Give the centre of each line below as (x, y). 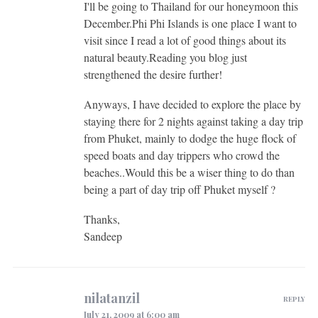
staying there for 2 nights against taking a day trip (193, 121)
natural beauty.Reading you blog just (165, 57)
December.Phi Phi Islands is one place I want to (190, 23)
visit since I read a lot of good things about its (185, 40)
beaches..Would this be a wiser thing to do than (189, 172)
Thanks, (102, 219)
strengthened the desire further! (153, 74)
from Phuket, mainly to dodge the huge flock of (190, 138)
